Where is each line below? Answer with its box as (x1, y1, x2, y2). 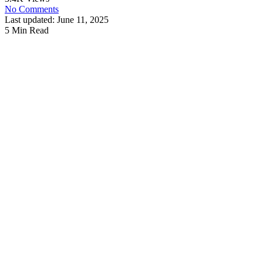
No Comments (5, 4, 59, 14)
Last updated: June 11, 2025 (5, 14, 109, 25)
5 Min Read (5, 25, 49, 35)
